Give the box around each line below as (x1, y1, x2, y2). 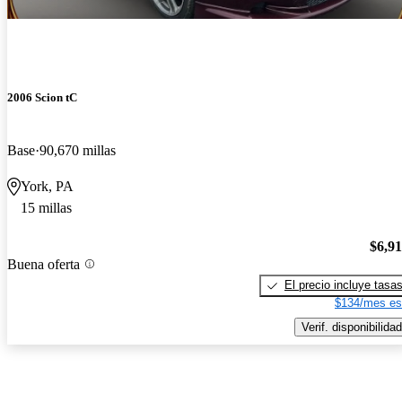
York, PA (21, 179, 74, 195)
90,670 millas (39, 143, 116, 159)
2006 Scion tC (7, 91, 77, 105)
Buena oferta (7, 256, 80, 272)
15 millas (21, 200, 72, 216)
